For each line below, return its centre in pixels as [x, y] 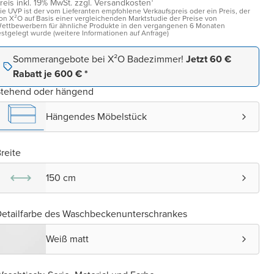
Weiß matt [67, 239]
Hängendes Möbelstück [96, 117]
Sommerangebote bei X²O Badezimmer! [99, 59]
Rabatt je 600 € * [50, 74]
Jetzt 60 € [209, 59]
